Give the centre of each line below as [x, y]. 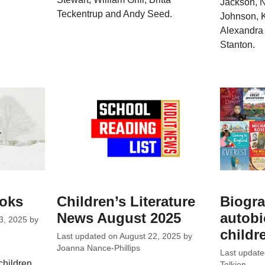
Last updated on [88, 236]
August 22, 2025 [151, 236]
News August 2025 [119, 218]
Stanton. [237, 45]
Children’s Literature [126, 201]
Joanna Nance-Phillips [99, 248]
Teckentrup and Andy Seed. [115, 14]
